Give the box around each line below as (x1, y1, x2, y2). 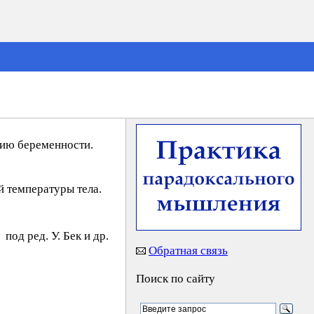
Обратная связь (149, 244, 228, 257)
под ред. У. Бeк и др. (6, 229, 109, 243)
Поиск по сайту (136, 272, 215, 285)
